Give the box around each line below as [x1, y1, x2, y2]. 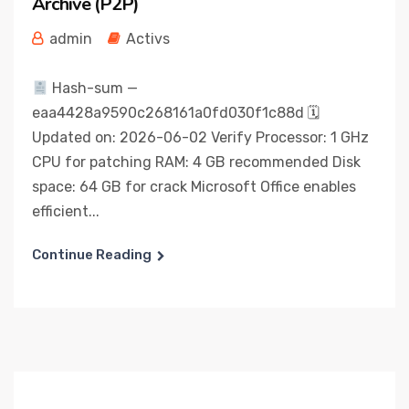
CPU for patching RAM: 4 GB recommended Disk [32, 153, 361, 171]
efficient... [32, 203, 100, 220]
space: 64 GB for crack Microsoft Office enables [32, 178, 356, 195]
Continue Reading [32, 246, 152, 263]
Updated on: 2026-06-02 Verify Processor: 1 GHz [32, 129, 369, 146]
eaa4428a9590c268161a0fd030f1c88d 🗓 [32, 104, 320, 121]
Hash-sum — [48, 79, 139, 97]
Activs [126, 30, 170, 47]
